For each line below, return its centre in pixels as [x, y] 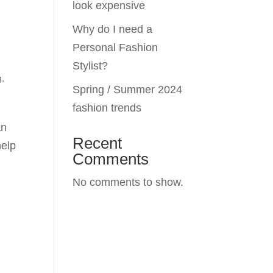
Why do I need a [113, 29]
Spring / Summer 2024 [128, 90]
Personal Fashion [115, 48]
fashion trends [107, 108]
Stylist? [90, 66]
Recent [97, 143]
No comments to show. [128, 182]
